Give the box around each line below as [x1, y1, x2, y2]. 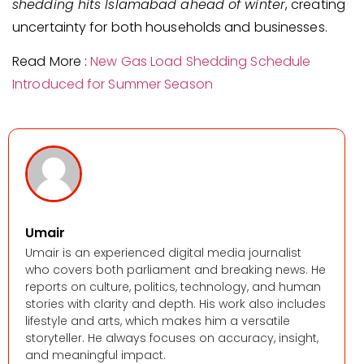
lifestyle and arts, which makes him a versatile [25, 312, 290, 329]
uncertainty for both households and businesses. [12, 17, 327, 37]
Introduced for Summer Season [12, 75, 213, 94]
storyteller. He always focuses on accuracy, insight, [25, 329, 318, 346]
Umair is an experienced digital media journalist [25, 244, 301, 261]
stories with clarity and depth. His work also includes [25, 295, 326, 312]
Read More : [12, 52, 91, 71]
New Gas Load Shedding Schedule [90, 52, 311, 71]
